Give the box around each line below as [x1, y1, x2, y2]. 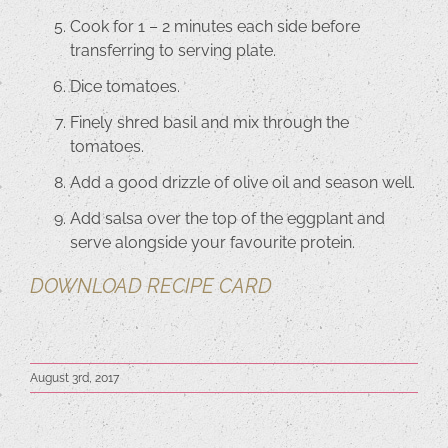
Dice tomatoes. [70, 77, 180, 97]
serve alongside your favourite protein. [70, 233, 355, 253]
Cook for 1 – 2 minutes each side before [70, 17, 360, 37]
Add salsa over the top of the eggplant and [70, 209, 385, 229]
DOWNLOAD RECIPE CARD [30, 274, 272, 299]
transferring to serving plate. [70, 41, 276, 61]
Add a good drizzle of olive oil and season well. [70, 173, 415, 193]
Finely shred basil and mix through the [70, 113, 349, 133]
